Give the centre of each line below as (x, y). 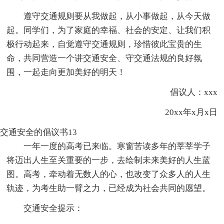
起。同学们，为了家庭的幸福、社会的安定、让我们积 (109, 30)
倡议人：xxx (185, 92)
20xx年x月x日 (182, 112)
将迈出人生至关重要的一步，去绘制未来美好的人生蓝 (109, 160)
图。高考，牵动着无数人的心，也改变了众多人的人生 (109, 174)
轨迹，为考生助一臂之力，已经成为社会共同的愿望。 (109, 188)
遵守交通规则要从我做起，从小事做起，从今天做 (117, 16)
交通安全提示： (53, 208)
